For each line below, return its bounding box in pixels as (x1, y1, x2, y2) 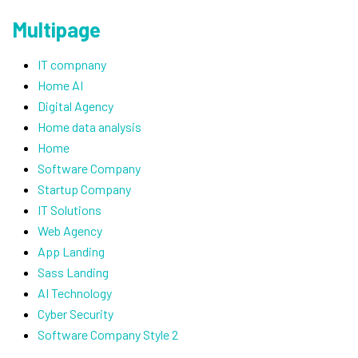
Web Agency (38, 223, 102, 238)
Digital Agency (38, 98, 113, 113)
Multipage (12, 17, 101, 42)
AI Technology (38, 285, 112, 300)
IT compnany (38, 57, 106, 72)
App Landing (38, 244, 105, 259)
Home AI (38, 78, 83, 93)
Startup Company (38, 181, 131, 197)
